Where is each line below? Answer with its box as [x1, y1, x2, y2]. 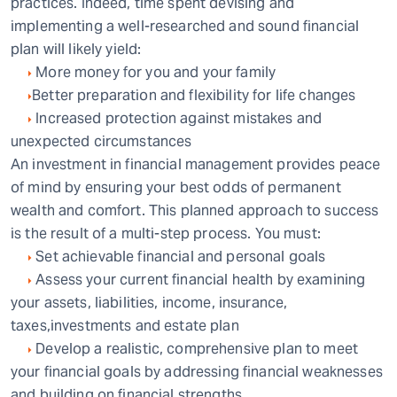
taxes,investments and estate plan [11, 316, 239, 335]
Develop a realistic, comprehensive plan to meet [32, 339, 359, 358]
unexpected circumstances [11, 132, 192, 151]
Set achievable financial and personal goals [32, 247, 326, 266]
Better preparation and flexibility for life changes [32, 86, 356, 105]
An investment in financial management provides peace [11, 155, 381, 174]
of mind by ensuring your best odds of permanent [11, 178, 341, 197]
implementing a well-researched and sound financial [11, 17, 360, 35]
